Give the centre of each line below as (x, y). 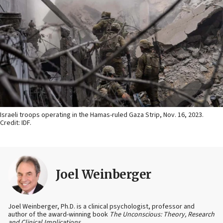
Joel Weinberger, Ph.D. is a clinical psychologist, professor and (101, 207)
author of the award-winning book (59, 215)
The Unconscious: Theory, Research (162, 215)
